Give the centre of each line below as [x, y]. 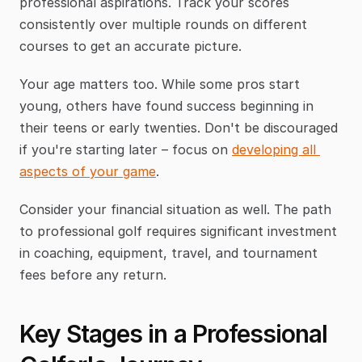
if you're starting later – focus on [126, 149]
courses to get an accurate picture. [130, 46]
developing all [274, 149]
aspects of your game [88, 171]
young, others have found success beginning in [166, 106]
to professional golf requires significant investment [178, 231]
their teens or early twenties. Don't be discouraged [179, 128]
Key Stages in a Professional [174, 334]
